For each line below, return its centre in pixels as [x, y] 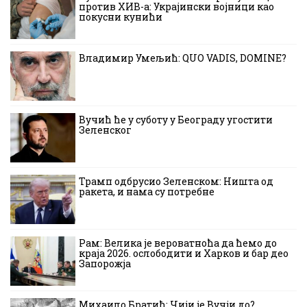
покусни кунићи [121, 17]
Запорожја [105, 263]
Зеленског [105, 130]
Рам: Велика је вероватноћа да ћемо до [178, 243]
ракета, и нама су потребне [147, 192]
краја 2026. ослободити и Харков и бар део [184, 253]
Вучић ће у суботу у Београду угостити [176, 120]
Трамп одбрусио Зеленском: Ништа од [176, 181]
